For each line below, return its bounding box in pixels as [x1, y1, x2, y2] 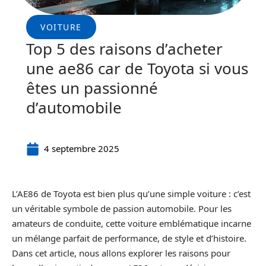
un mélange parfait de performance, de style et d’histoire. [12, 232, 246, 244]
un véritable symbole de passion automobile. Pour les [12, 202, 232, 214]
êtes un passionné [26, 77, 158, 99]
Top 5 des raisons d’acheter [26, 38, 223, 59]
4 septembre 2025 [44, 142, 119, 154]
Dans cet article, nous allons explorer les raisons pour [12, 247, 230, 259]
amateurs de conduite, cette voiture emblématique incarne [12, 217, 251, 229]
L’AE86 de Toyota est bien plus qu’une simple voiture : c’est [12, 188, 251, 199]
